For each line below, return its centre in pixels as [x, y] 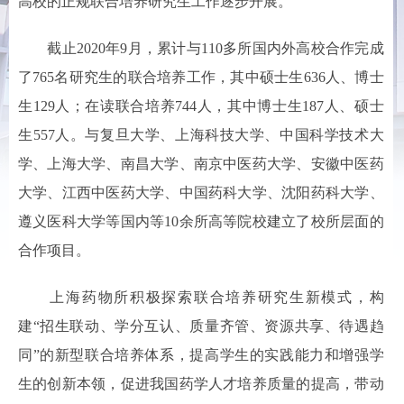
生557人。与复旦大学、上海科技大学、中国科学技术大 [201, 135]
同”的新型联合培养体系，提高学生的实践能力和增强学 [201, 355]
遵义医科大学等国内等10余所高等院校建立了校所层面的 [201, 221]
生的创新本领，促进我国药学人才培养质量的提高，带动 [201, 384]
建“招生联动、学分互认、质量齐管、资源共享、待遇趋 [201, 326]
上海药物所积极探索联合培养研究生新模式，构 [201, 297]
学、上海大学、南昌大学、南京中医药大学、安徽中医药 [201, 164]
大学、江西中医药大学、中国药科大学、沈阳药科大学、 [201, 193]
